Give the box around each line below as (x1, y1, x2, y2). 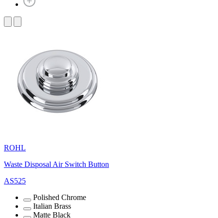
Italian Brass (33, 201, 71, 210)
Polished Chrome (33, 193, 86, 201)
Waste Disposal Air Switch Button (4, 160, 109, 168)
